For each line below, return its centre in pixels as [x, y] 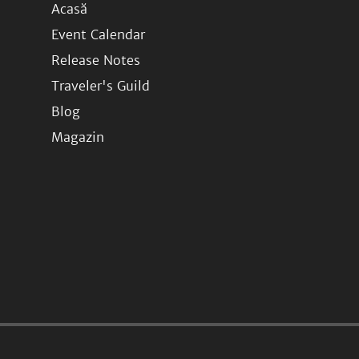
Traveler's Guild [101, 86]
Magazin [78, 137]
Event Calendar [98, 34]
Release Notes [96, 60]
